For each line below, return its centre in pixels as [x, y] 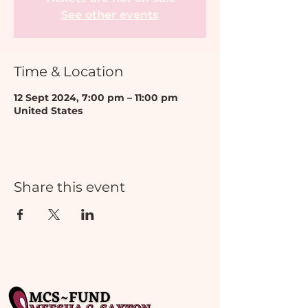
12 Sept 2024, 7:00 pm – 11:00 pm [96, 98]
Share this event [69, 187]
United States [48, 111]
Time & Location [69, 71]
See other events [110, 15]
